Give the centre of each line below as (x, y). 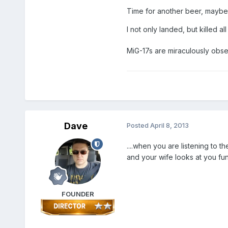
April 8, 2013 (169, 125)
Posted (138, 125)
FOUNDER (78, 194)
